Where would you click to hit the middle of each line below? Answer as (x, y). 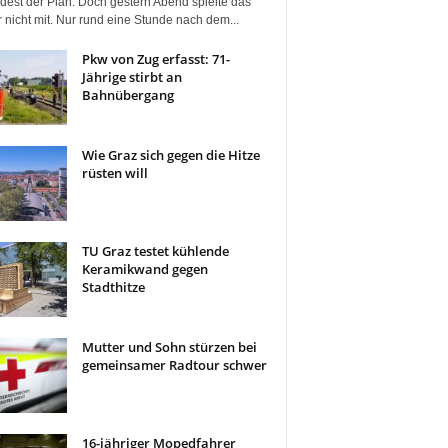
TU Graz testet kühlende (155, 251)
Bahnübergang (127, 95)
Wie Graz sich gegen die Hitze (170, 155)
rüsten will (114, 173)
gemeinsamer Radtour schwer (174, 365)
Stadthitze (113, 287)
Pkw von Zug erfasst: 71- (155, 59)
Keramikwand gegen (144, 269)
